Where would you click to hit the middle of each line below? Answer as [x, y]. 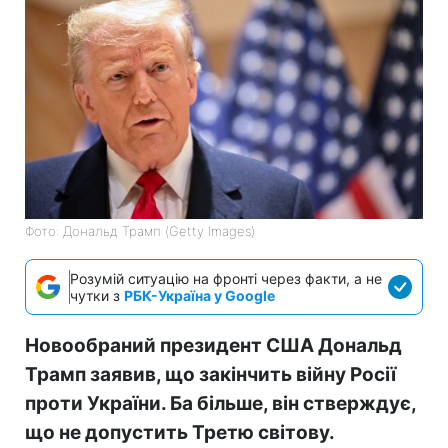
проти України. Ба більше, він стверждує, [220, 403]
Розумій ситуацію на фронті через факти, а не [226, 278]
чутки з [97, 295]
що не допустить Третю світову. [180, 432]
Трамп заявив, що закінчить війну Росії [210, 374]
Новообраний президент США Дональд [213, 345]
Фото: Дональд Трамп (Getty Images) [140, 230]
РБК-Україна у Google [199, 295]
